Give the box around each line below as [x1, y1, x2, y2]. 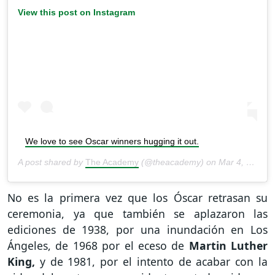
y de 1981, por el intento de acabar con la [35, 254, 268, 269]
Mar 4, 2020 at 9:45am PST [219, 157, 246, 168]
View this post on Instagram [18, 7, 135, 17]
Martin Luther [184, 238, 268, 254]
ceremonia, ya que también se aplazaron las [7, 206, 268, 222]
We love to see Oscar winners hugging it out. [25, 136, 199, 147]
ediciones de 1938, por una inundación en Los [7, 222, 268, 238]
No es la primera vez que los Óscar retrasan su [7, 190, 268, 206]
